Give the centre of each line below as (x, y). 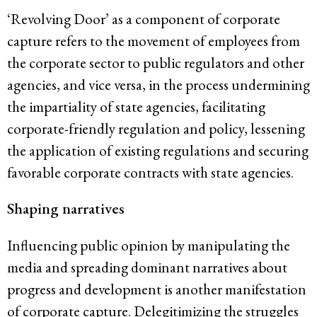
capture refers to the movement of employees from (154, 40)
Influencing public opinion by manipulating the (149, 245)
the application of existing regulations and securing (158, 150)
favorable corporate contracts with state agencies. (150, 172)
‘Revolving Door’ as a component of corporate (144, 18)
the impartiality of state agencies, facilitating (136, 106)
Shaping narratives (66, 208)
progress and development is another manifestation (157, 289)
